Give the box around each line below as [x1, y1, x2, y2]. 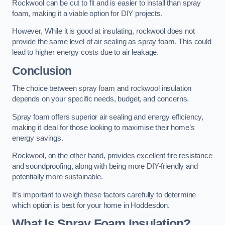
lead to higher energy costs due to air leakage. [12, 48, 159, 57]
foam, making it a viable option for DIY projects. [12, 9, 163, 18]
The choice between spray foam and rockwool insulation [12, 84, 192, 93]
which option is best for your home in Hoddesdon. [12, 201, 170, 209]
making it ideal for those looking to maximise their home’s [12, 123, 195, 132]
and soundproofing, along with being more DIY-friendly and [12, 162, 198, 171]
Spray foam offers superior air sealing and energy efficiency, [12, 113, 204, 121]
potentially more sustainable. [12, 173, 103, 181]
